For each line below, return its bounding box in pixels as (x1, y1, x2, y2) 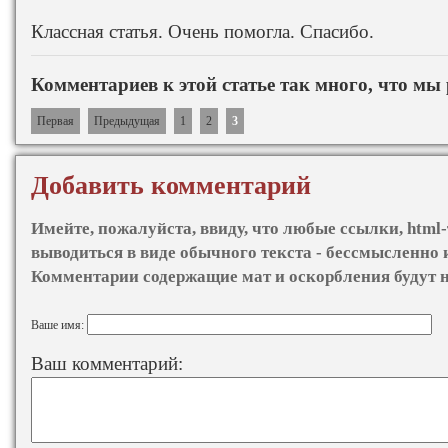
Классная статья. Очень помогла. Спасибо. (31, 20, 374, 42)
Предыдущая (94, 113, 160, 128)
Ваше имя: (31, 317, 87, 332)
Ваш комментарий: (31, 352, 183, 374)
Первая (37, 113, 74, 128)
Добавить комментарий (31, 170, 311, 200)
